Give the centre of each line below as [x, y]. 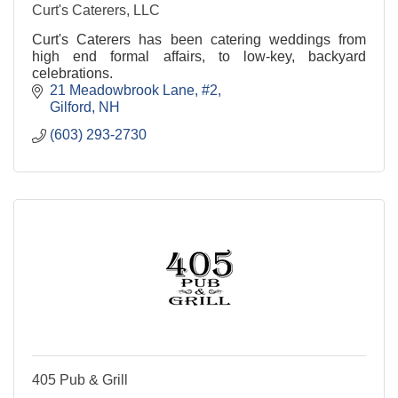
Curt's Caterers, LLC [96, 10]
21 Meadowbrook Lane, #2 [134, 90]
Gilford [71, 107]
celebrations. [72, 73]
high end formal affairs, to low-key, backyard [199, 56]
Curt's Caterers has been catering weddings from [199, 39]
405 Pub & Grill [80, 379]
